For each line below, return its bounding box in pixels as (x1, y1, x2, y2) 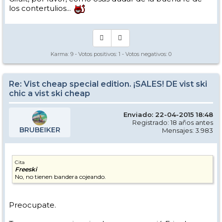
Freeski (15, 165, 37, 173)
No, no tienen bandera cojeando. (15, 172, 106, 180)
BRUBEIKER (19, 125, 60, 134)
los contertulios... (9, 3, 73, 13)
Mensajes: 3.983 (162, 126, 213, 134)
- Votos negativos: (120, 50, 168, 57)
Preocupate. (9, 200, 56, 210)
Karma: (51, 50, 70, 57)
